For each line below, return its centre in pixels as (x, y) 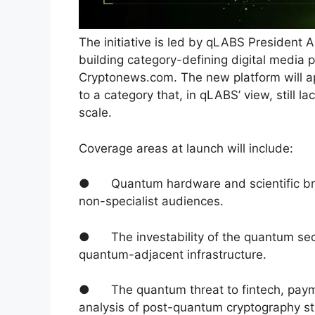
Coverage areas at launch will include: (186, 148)
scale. (95, 113)
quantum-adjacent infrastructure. (173, 254)
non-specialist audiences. (151, 201)
